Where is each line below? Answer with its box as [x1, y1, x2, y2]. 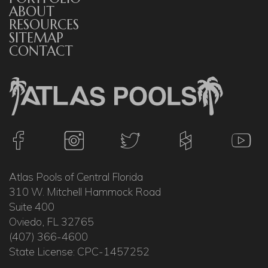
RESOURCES [9, 16, 79, 33]
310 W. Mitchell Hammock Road [9, 185, 161, 198]
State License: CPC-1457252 [9, 245, 150, 258]
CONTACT [9, 42, 73, 60]
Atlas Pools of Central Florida [9, 170, 143, 183]
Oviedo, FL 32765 [9, 215, 94, 228]
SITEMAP [9, 29, 63, 47]
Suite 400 [9, 200, 54, 213]
